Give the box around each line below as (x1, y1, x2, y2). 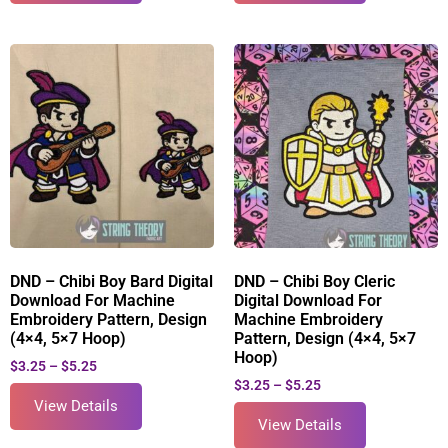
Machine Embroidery (234, 309, 383, 329)
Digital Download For (234, 290, 382, 310)
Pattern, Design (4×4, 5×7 (234, 328, 416, 348)
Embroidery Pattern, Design (10, 309, 207, 329)
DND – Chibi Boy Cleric (234, 271, 395, 291)
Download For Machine (10, 290, 175, 310)
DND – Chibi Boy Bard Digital (10, 271, 213, 291)
